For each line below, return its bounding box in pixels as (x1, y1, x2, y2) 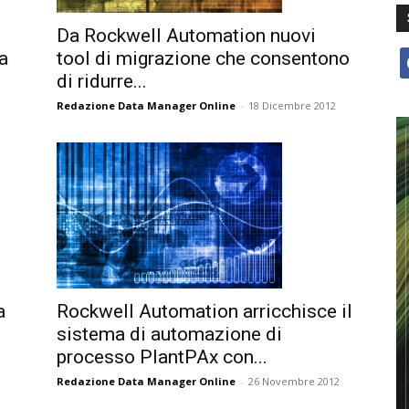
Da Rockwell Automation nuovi (57, 24, 316, 47)
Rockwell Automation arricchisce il (57, 299, 352, 322)
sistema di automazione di (57, 322, 282, 345)
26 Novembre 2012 (248, 373, 340, 388)
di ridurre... (57, 69, 147, 92)
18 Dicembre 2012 (248, 98, 336, 112)
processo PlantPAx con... (57, 345, 267, 368)
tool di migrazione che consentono (57, 47, 350, 69)
